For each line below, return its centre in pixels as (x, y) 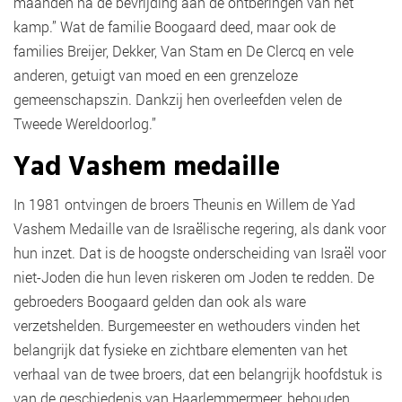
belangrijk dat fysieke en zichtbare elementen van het (180, 350)
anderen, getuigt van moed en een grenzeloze (156, 75)
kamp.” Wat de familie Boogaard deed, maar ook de (175, 27)
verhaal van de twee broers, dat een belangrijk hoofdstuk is (198, 374)
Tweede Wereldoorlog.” (87, 124)
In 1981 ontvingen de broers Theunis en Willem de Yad (184, 205)
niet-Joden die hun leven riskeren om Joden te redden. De (194, 277)
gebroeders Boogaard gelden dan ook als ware (160, 301)
